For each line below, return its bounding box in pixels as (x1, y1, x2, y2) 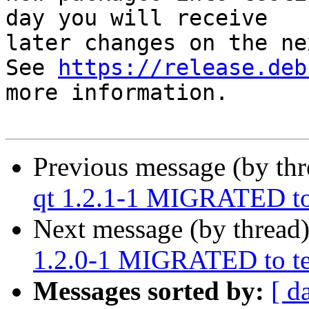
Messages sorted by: (33, 276, 264, 306)
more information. (6, 80, 228, 106)
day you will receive (6, 6, 268, 31)
